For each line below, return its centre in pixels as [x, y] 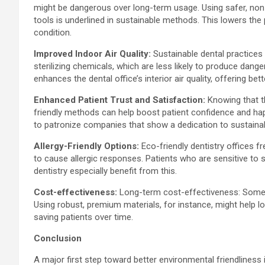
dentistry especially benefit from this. [105, 171]
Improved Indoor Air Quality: [93, 54]
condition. [53, 33]
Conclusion [58, 239]
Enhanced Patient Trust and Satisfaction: [121, 100]
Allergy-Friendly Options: [88, 146]
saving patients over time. [83, 217]
